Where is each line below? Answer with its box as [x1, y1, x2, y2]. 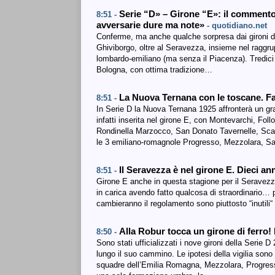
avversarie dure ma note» [96, 20, 207, 30]
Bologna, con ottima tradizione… [96, 65, 212, 74]
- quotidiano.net [207, 21, 267, 30]
